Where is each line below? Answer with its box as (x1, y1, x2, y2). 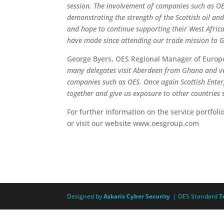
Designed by (67, 192, 102, 200)
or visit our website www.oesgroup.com (67, 118, 199, 128)
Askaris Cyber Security (102, 192, 170, 200)
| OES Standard (171, 192, 219, 200)
